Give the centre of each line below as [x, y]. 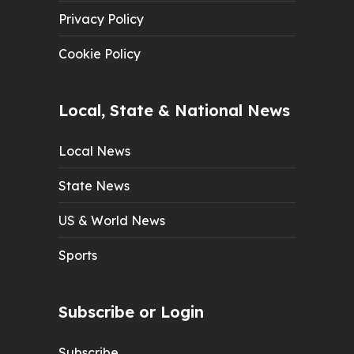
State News [94, 185]
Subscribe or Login [131, 311]
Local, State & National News [174, 110]
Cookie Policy [100, 53]
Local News [94, 151]
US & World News [112, 220]
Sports [78, 255]
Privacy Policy [101, 19]
